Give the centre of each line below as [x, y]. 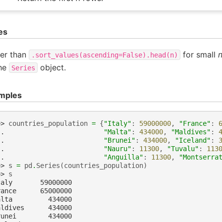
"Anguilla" [123, 157]
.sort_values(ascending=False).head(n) [105, 55]
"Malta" [117, 132]
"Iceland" [193, 140]
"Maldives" [191, 132]
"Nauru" [117, 149]
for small [199, 54]
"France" [195, 124]
